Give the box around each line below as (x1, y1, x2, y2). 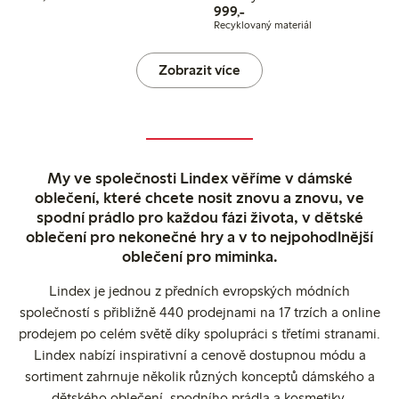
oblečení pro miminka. (121, 247, 278, 267)
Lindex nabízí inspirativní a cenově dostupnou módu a (33, 346, 366, 364)
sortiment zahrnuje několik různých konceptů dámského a (24, 368, 375, 386)
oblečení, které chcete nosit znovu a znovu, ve (35, 188, 364, 208)
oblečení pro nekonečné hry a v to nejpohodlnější (26, 227, 373, 248)
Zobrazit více (158, 61, 240, 79)
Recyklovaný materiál (213, 19, 312, 32)
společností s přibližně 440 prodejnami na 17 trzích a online (19, 304, 380, 322)
